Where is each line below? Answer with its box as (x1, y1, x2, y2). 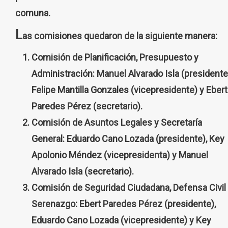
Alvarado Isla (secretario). (32, 165, 134, 177)
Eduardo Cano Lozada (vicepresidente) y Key (32, 214, 211, 225)
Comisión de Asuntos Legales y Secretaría (32, 117, 202, 128)
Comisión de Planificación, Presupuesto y (32, 51, 198, 63)
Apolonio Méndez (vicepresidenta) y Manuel (32, 149, 208, 160)
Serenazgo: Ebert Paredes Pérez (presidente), (32, 198, 216, 209)
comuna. (15, 7, 50, 18)
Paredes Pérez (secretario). (32, 100, 142, 111)
